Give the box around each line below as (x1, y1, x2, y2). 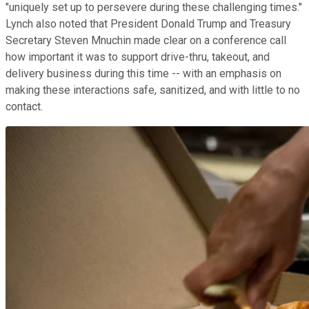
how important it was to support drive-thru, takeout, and (6, 50, 270, 64)
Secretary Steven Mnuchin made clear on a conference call (6, 34, 286, 48)
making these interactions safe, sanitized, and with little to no (6, 83, 300, 97)
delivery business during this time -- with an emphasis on (6, 67, 281, 81)
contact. (6, 100, 43, 114)
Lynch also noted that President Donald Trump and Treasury (6, 17, 291, 31)
